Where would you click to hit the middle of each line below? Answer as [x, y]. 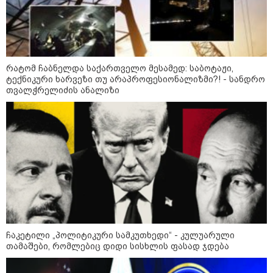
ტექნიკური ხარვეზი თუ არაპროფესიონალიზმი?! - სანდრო [136, 80]
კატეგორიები [220, 221]
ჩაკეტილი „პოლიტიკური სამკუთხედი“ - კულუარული [120, 236]
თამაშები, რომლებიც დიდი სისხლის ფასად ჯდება [118, 246]
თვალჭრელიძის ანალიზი [63, 90]
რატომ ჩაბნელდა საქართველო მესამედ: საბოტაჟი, [120, 69]
